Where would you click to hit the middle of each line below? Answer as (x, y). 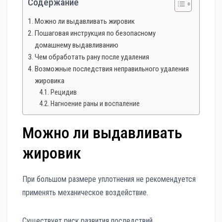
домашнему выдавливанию (77, 45)
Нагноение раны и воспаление (95, 104)
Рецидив (63, 92)
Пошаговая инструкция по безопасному (95, 33)
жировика (50, 81)
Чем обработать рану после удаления (92, 57)
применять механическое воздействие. (85, 192)
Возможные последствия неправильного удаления (112, 69)
